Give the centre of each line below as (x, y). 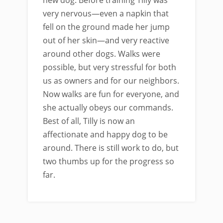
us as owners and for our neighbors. (111, 81)
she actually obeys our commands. (108, 108)
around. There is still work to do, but (111, 148)
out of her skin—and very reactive (106, 40)
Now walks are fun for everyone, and (111, 94)
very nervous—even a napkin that (106, 13)
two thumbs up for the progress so (109, 161)
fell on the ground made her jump (106, 27)
